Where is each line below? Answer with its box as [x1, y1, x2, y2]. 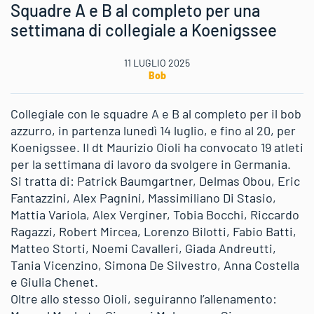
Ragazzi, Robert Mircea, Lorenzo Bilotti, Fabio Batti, [11, 223, 296, 239]
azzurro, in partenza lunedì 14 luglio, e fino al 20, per [11, 122, 296, 138]
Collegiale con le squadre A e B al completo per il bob [11, 105, 301, 121]
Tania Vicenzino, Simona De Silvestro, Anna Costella [11, 257, 299, 273]
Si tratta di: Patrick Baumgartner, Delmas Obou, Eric [11, 172, 300, 189]
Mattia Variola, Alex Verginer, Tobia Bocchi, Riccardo [11, 206, 299, 222]
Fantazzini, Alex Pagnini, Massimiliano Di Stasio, [11, 189, 276, 205]
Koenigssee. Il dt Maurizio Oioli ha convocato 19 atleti [11, 139, 303, 155]
